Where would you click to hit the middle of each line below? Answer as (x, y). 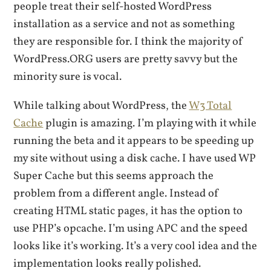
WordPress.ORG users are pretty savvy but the (126, 60)
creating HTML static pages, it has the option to (128, 211)
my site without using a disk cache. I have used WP (135, 158)
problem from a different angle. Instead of (116, 193)
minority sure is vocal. (68, 77)
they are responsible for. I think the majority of (129, 42)
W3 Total (211, 106)
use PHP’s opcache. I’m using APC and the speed (131, 228)
